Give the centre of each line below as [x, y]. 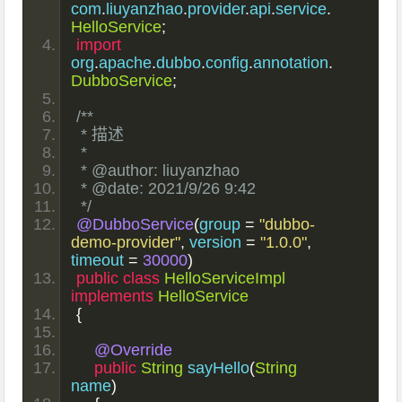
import [99, 44]
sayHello [217, 367]
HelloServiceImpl [225, 278]
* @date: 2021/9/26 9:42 [169, 188]
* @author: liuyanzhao [161, 170]
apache [126, 62]
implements [113, 296]
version [216, 242]
